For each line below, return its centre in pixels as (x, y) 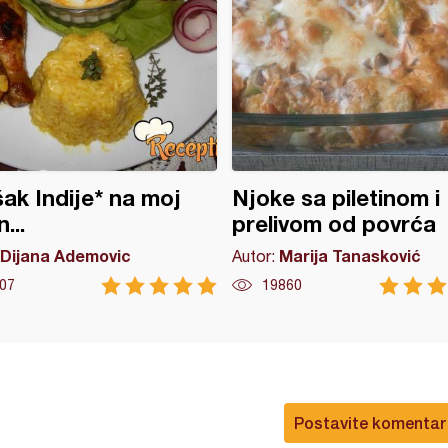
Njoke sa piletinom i (335, 198)
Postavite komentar (370, 422)
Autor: (255, 256)
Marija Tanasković (349, 255)
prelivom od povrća (333, 224)
